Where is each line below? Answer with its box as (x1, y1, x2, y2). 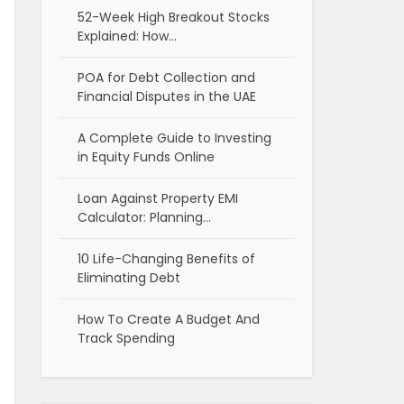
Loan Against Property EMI (78, 189, 238, 208)
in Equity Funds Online (78, 148, 215, 167)
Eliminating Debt (78, 269, 180, 288)
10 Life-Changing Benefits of (78, 250, 255, 269)
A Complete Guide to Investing (78, 129, 271, 148)
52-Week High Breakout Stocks (78, 8, 270, 27)
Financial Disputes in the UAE (78, 87, 256, 106)
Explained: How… (78, 27, 177, 46)
